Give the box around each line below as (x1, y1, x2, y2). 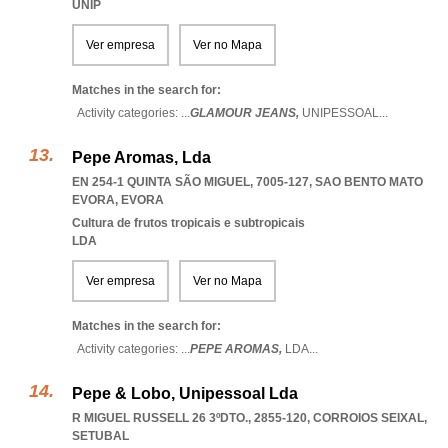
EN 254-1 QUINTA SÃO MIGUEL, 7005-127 (72, 175, 309, 189)
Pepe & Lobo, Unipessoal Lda (72, 385, 298, 402)
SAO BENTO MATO (315, 175, 423, 189)
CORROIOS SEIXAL (313, 411, 424, 425)
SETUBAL (72, 429, 129, 443)
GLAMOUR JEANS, (190, 106, 302, 120)
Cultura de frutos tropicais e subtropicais (72, 216, 305, 230)
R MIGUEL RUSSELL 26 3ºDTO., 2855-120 (72, 411, 307, 425)
